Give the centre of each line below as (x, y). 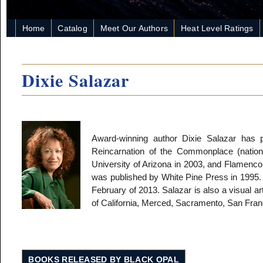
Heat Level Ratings (217, 28)
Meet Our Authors (134, 28)
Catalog (73, 28)
